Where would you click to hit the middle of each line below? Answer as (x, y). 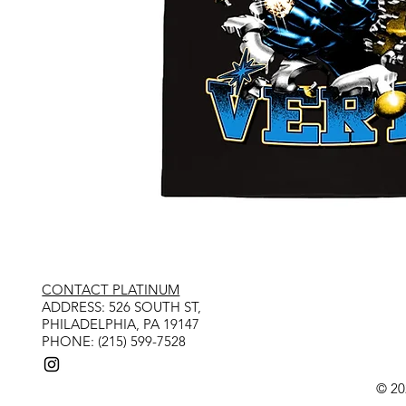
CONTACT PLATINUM (111, 289)
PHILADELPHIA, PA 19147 (121, 324)
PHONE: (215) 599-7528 (114, 341)
